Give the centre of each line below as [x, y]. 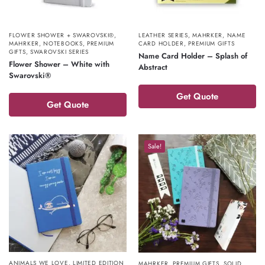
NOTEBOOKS [63, 43]
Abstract [153, 67]
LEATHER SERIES [163, 35]
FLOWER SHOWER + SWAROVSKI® [62, 35]
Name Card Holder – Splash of [193, 56]
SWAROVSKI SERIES [59, 51]
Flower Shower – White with [59, 64]
